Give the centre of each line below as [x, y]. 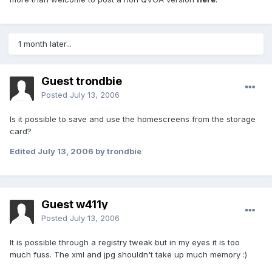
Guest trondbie [82, 81]
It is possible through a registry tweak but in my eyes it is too [125, 243]
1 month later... [45, 44]
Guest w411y [75, 205]
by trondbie [117, 151]
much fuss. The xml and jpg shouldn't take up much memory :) [128, 255]
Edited [24, 151]
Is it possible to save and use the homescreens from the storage [133, 119]
